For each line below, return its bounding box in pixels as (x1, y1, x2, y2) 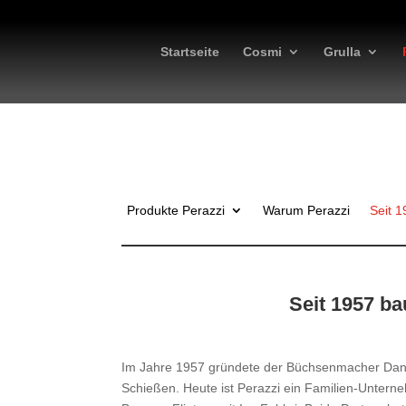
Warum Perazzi (263, 202, 350, 217)
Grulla (324, 44, 362, 59)
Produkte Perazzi (127, 202, 225, 217)
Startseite (160, 44, 220, 59)
